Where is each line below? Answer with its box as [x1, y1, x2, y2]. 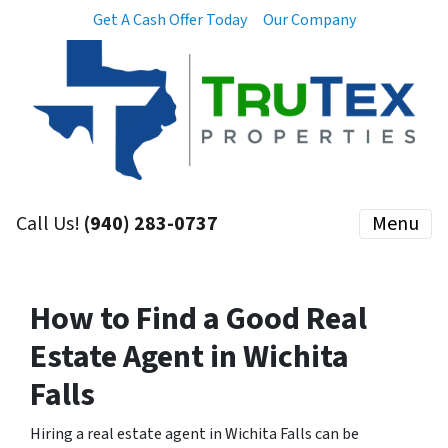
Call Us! [16, 210, 84, 238]
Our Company [262, 9, 356, 31]
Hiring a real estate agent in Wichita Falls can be [30, 423, 359, 445]
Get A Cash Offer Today [92, 9, 247, 31]
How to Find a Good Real [30, 296, 367, 342]
